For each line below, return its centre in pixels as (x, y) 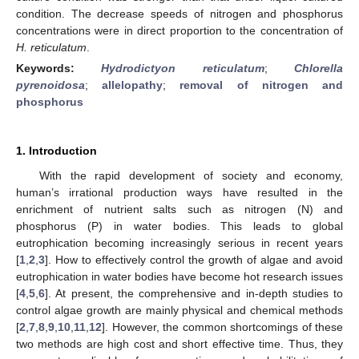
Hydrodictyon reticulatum (183, 68)
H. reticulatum (51, 47)
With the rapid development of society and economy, (191, 175)
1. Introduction (56, 150)
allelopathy (133, 85)
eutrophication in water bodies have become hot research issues (179, 276)
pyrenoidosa (50, 85)
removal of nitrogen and (262, 85)
